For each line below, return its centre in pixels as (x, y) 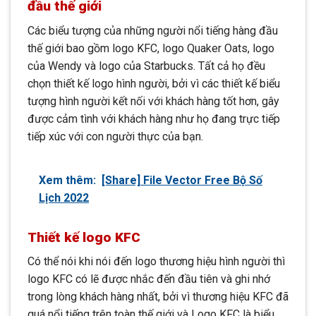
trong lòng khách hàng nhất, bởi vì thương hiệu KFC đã (158, 297)
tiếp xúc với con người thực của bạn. (115, 136)
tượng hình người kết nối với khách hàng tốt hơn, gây (153, 101)
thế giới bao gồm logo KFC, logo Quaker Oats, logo (151, 48)
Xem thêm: (67, 180)
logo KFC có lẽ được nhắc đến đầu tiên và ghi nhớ (149, 279)
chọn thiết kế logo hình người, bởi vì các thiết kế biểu (154, 83)
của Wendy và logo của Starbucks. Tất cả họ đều (146, 66)
